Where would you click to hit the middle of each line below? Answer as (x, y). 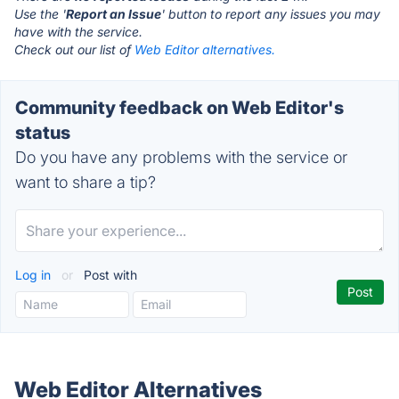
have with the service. (78, 32)
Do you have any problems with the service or (181, 157)
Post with (109, 275)
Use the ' (40, 14)
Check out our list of (74, 49)
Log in (35, 275)
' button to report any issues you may (271, 14)
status (43, 133)
